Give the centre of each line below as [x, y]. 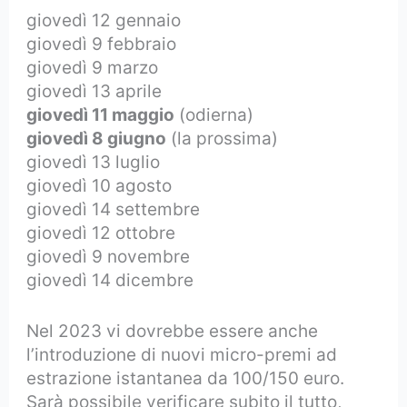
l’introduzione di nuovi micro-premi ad [182, 355]
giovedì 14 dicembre [110, 280]
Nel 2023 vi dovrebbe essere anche [173, 332]
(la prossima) [223, 138]
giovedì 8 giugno [97, 138]
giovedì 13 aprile [94, 91]
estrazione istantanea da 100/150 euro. [186, 379]
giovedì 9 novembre [109, 256]
